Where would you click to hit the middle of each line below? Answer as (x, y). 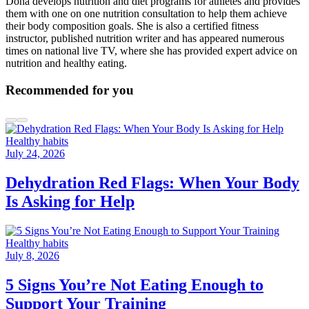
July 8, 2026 (32, 256)
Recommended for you (70, 90)
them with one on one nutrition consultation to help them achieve (146, 13)
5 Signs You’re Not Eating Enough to (134, 285)
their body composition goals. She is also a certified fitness (132, 26)
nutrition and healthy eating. (66, 63)
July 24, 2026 (35, 154)
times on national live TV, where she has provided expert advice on (151, 50)
